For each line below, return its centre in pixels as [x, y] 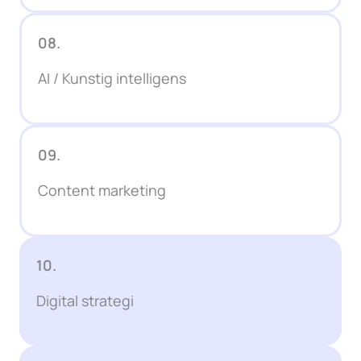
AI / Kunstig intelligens [112, 79]
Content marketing [102, 191]
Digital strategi [85, 301]
